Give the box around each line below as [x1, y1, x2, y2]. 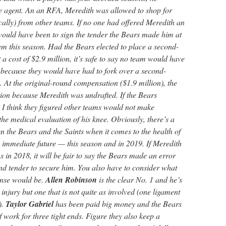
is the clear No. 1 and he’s [97, 174, 182, 185]
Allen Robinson [45, 174, 97, 185]
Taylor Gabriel [6, 198, 53, 209]
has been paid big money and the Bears [53, 198, 182, 209]
